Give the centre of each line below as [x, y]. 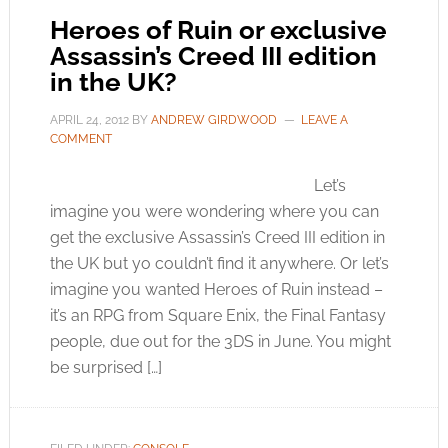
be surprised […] [105, 367]
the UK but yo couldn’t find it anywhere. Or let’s [219, 263]
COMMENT [80, 139]
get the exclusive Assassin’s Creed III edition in [217, 237]
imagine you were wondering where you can [214, 211]
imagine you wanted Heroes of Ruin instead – [216, 289]
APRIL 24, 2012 [89, 120]
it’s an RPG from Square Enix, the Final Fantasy [217, 315]
